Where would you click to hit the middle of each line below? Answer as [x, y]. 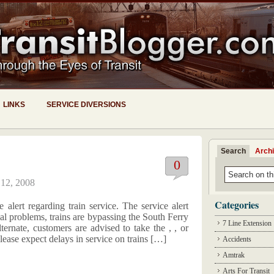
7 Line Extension [247, 223]
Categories [237, 205]
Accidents [237, 239]
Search [233, 151]
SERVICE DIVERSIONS [86, 105]
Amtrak [234, 255]
